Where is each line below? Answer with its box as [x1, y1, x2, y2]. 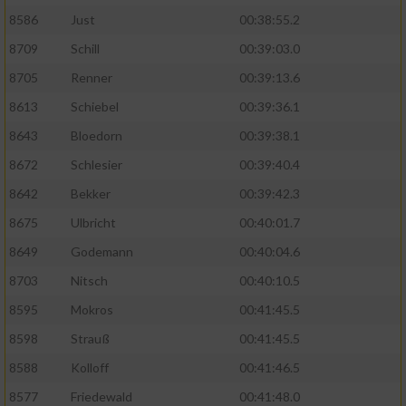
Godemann [71, 244, 133, 260]
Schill [71, 41, 100, 57]
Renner [71, 70, 112, 86]
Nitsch [71, 273, 108, 289]
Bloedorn [71, 128, 122, 144]
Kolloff [71, 360, 109, 376]
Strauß [71, 331, 110, 347]
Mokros [71, 302, 113, 318]
